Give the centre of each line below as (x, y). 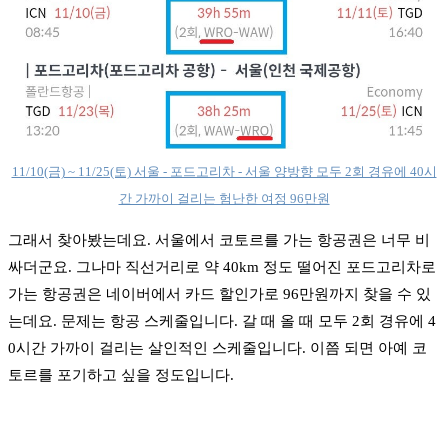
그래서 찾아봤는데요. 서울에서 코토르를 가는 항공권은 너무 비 (219, 240)
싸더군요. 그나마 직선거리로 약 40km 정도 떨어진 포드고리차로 (222, 267)
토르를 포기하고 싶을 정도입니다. (121, 375)
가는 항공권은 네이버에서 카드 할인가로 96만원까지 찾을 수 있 (219, 294)
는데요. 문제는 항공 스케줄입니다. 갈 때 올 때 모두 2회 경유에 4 (222, 321)
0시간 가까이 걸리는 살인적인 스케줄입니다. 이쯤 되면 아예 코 (217, 348)
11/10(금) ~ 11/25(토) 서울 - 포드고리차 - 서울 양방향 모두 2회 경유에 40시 (224, 172)
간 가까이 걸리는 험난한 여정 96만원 (224, 199)
